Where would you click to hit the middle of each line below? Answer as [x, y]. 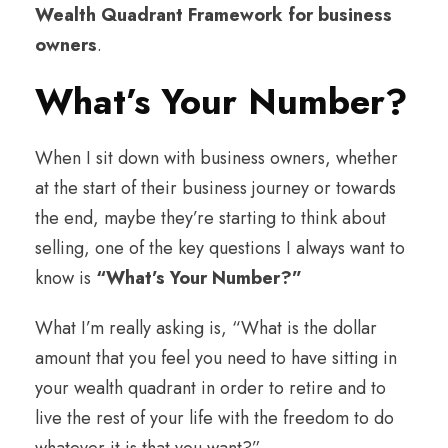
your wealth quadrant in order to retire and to [210, 387]
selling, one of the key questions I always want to [220, 247]
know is [65, 277]
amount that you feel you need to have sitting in [216, 357]
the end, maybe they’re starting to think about [210, 217]
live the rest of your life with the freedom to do [214, 417]
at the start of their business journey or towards [215, 187]
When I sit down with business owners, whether [216, 157]
